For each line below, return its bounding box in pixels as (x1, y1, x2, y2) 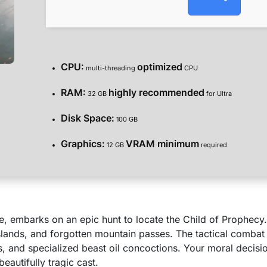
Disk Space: (61, 111, 114, 124)
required (199, 140, 227, 149)
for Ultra (204, 89, 232, 98)
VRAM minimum (126, 137, 199, 150)
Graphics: (61, 137, 105, 150)
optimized (137, 60, 182, 73)
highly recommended (108, 86, 204, 98)
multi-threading (84, 63, 137, 72)
